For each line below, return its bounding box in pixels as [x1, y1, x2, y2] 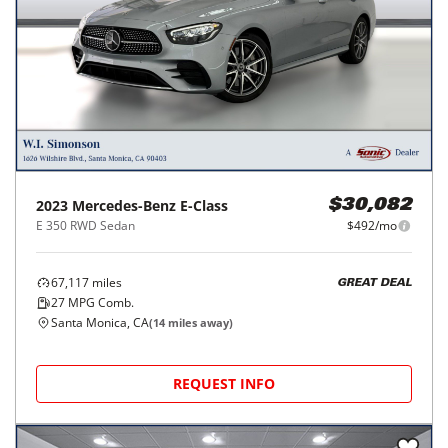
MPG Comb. [65, 294, 134, 311]
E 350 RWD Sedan [36, 217, 135, 234]
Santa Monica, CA [51, 314, 149, 331]
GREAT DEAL [337, 277, 412, 289]
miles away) [165, 315, 233, 330]
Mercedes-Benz [72, 196, 176, 215]
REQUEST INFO [173, 374, 275, 393]
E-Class [180, 196, 228, 215]
